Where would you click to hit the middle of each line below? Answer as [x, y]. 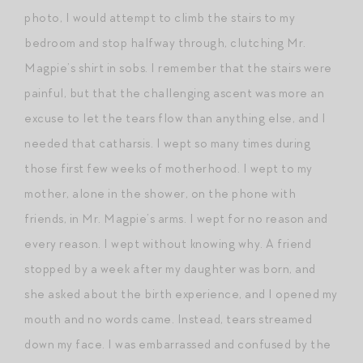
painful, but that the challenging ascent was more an [174, 93]
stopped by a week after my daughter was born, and [170, 269]
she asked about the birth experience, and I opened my [181, 294]
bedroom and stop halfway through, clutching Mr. [165, 43]
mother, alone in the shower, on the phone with [160, 193]
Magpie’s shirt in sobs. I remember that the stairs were [178, 68]
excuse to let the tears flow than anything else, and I [175, 118]
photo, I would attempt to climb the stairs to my [160, 17]
